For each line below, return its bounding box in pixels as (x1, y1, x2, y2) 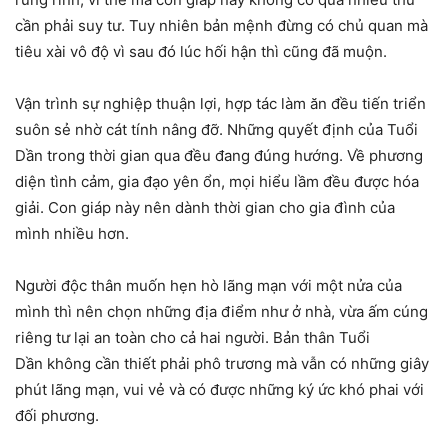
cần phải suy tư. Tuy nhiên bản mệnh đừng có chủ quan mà (15, 15, 428, 35)
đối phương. (15, 405, 99, 425)
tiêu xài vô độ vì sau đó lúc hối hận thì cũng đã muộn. (15, 41, 387, 61)
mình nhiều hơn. (15, 223, 129, 243)
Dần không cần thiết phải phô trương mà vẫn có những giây (15, 353, 429, 373)
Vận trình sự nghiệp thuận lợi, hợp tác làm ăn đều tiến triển (15, 93, 426, 113)
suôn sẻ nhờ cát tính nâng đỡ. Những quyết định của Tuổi (15, 119, 418, 139)
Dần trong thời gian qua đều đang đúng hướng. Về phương (15, 145, 423, 165)
